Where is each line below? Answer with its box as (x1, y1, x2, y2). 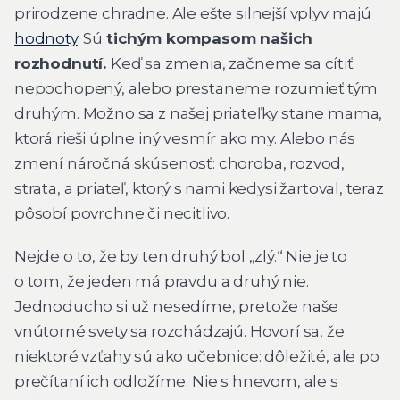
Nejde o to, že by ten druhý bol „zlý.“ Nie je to (14, 246, 347, 265)
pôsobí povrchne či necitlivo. (14, 204, 230, 223)
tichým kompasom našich (105, 29, 313, 48)
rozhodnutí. (14, 54, 111, 73)
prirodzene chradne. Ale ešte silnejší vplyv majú (14, 4, 371, 23)
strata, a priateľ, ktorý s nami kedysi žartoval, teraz (14, 179, 384, 198)
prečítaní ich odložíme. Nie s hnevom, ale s (14, 371, 338, 390)
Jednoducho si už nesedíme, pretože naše (14, 296, 338, 315)
